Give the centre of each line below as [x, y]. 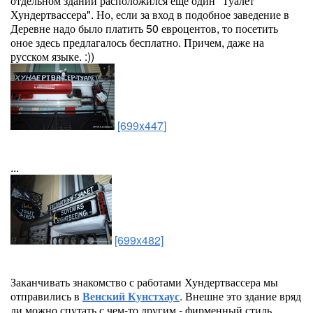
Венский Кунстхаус [131, 296]
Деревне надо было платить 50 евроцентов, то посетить [144, 28]
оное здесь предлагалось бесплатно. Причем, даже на [137, 42]
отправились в [46, 296]
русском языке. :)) [52, 56]
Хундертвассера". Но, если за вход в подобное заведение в [150, 14]
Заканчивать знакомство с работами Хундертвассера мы [144, 282]
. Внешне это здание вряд [240, 296]
